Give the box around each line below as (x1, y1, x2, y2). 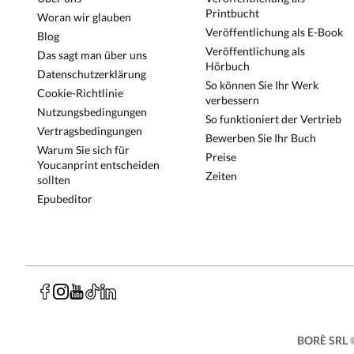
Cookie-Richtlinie (37, 86, 123, 100)
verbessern (205, 93, 260, 107)
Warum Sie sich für (37, 143, 130, 156)
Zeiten (205, 169, 238, 183)
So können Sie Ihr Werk (205, 78, 319, 92)
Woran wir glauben (37, 10, 131, 24)
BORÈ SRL (297, 333, 348, 347)
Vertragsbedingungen (37, 124, 142, 137)
